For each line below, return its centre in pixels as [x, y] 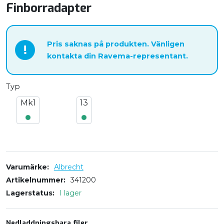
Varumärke [26, 167]
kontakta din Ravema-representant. [117, 56]
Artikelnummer [35, 180]
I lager [70, 193]
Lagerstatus [29, 193]
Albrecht [68, 167]
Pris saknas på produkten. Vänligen [116, 44]
